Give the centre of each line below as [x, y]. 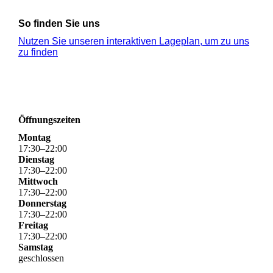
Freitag [33, 225]
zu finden [38, 52]
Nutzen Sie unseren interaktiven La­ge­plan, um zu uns [134, 41]
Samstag [36, 247]
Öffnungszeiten [49, 119]
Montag [34, 137]
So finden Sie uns [59, 23]
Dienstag [36, 159]
